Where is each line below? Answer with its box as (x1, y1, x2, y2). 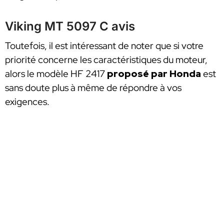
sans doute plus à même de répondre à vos (5, 81, 181, 94)
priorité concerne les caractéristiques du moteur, (5, 53, 207, 66)
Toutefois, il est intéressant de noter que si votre (5, 39, 203, 52)
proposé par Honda (107, 67, 201, 80)
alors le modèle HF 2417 (5, 67, 107, 80)
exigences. (5, 95, 49, 108)
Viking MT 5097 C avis (5, 19, 135, 34)
